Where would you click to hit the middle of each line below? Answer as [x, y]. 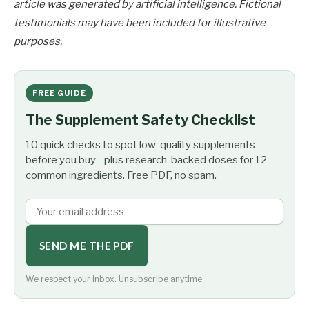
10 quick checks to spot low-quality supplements [140, 145]
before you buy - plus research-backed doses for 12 [146, 160]
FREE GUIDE [59, 93]
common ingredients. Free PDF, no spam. [121, 176]
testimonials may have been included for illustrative [140, 23]
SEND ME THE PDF [87, 246]
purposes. [38, 42]
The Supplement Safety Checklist [140, 120]
